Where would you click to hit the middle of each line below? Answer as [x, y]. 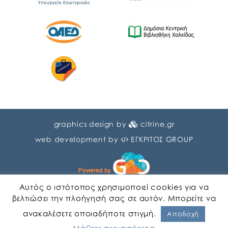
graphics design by [91, 124]
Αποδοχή [183, 214]
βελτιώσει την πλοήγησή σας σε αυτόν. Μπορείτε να [114, 198]
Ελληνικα [146, 214]
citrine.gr [158, 124]
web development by [78, 139]
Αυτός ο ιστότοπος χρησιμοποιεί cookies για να [114, 187]
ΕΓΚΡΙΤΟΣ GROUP [162, 139]
